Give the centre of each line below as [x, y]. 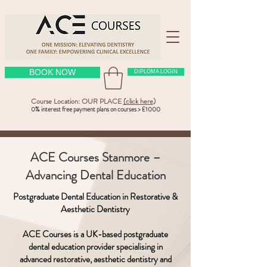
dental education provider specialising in [95, 247]
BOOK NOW [52, 72]
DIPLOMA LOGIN [156, 72]
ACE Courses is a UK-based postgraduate [95, 235]
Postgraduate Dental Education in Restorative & [95, 197]
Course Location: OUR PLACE [77, 102]
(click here [138, 102]
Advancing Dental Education [95, 176]
